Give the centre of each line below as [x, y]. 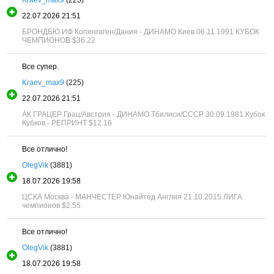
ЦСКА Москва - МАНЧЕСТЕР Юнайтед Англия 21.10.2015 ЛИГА [132, 197]
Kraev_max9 [43, 82]
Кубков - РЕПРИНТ [55, 123]
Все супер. [41, 66]
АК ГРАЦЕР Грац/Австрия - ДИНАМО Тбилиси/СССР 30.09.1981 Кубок [144, 114]
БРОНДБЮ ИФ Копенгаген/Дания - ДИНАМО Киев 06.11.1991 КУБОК [141, 31]
